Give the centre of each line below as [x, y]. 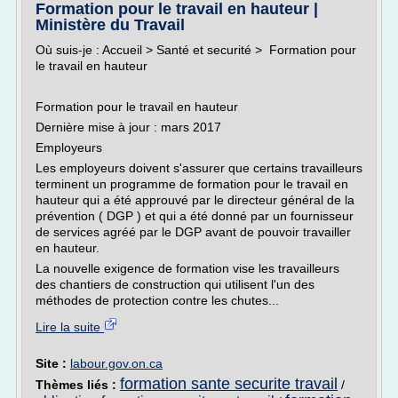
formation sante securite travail [229, 384]
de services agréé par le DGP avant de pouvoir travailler [193, 232]
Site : [53, 363]
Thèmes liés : [78, 385]
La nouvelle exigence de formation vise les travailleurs [187, 268]
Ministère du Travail [110, 25]
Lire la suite [70, 327]
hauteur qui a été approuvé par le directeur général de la [195, 200]
